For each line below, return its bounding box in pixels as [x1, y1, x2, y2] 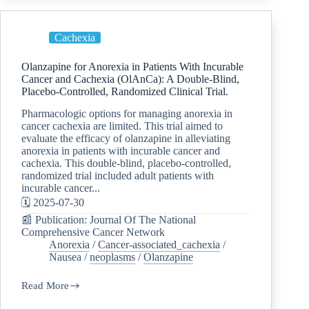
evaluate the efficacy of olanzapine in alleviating [21, 132, 230, 145]
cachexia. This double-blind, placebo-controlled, [21, 157, 231, 170]
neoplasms [90, 251, 135, 263]
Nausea [49, 251, 81, 263]
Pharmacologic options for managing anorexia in [21, 108, 232, 120]
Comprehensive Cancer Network [21, 226, 165, 239]
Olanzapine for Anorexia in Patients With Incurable [21, 60, 243, 72]
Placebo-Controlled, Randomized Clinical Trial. [21, 85, 228, 97]
